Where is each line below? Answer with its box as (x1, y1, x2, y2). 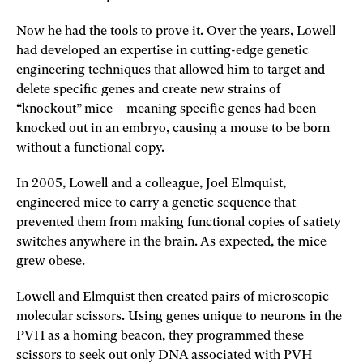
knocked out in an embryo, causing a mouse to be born (16, 122, 330, 135)
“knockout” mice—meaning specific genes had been (16, 102, 316, 116)
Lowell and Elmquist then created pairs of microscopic (16, 290, 329, 304)
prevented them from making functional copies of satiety (16, 216, 340, 229)
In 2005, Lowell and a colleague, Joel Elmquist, (16, 177, 286, 190)
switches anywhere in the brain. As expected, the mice (16, 235, 327, 249)
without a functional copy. (16, 141, 168, 155)
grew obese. (16, 254, 88, 268)
